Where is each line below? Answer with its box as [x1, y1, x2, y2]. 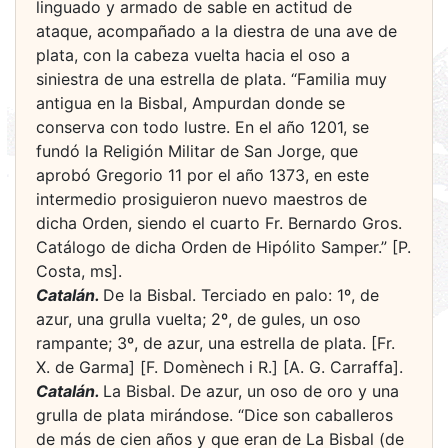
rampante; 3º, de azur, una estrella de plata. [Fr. [36, 333, 395, 353]
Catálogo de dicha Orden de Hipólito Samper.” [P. [36, 237, 411, 257]
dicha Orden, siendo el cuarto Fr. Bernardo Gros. [36, 213, 402, 233]
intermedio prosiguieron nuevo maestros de [36, 189, 367, 209]
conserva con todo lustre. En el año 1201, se [36, 117, 369, 137]
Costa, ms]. [36, 261, 122, 281]
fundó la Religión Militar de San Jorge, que [36, 141, 358, 161]
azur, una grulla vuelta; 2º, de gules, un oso [36, 309, 361, 329]
